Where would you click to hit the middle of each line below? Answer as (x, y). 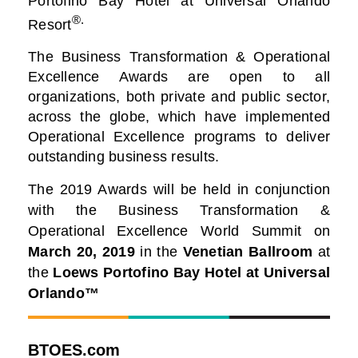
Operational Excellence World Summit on (179, 231)
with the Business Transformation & (179, 211)
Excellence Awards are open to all (179, 77)
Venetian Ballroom (250, 252)
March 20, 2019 (84, 252)
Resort (50, 25)
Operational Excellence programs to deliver (179, 137)
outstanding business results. (124, 157)
